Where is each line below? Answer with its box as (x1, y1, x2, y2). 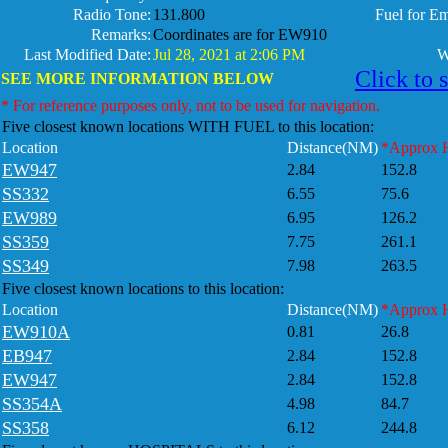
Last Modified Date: (24, 46, 151, 63)
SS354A (2, 394, 62, 414)
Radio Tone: (73, 6, 151, 23)
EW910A (2, 322, 70, 342)
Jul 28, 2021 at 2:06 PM (153, 46, 305, 63)
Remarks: (91, 26, 151, 43)
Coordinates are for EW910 (153, 26, 327, 43)
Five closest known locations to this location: (2, 280, 284, 297)
